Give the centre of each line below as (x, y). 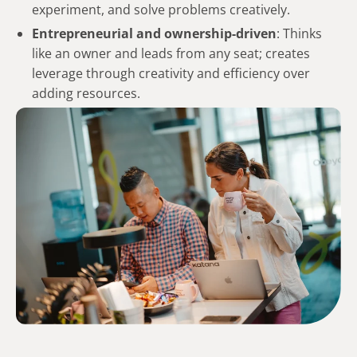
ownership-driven (220, 33)
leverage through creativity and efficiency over (171, 73)
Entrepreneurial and (98, 33)
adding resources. (86, 93)
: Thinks (299, 33)
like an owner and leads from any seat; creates (171, 53)
